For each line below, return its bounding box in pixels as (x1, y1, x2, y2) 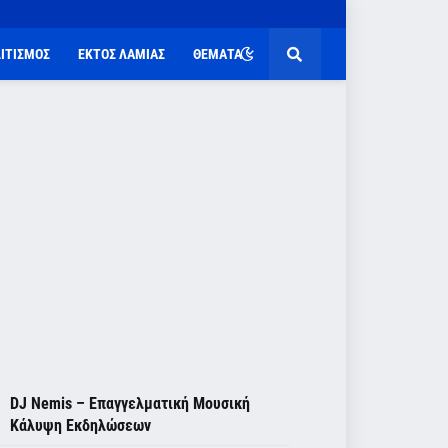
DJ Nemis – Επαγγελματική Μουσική (10, 394, 250, 413)
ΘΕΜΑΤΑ (193, 46, 243, 62)
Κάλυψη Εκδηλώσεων (10, 416, 151, 435)
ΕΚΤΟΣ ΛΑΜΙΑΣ (78, 46, 166, 62)
